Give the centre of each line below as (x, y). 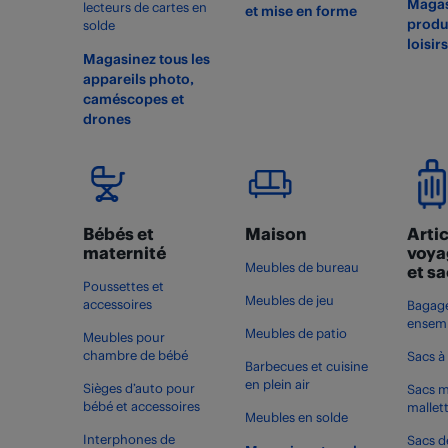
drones (106, 118)
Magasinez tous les (146, 58)
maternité (124, 252)
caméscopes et (133, 98)
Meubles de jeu (289, 300)
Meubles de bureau (301, 267)
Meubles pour (123, 337)
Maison (275, 233)
